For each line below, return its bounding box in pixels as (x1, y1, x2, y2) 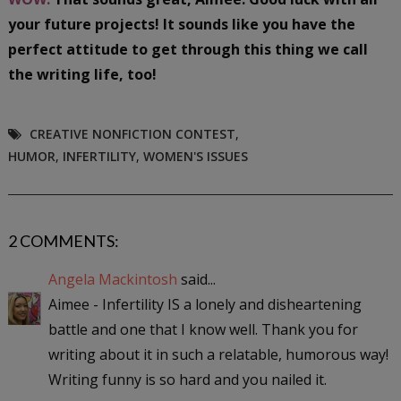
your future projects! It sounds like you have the (7, 13, 355, 34)
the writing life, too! (7, 64, 160, 84)
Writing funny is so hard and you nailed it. (47, 369, 327, 389)
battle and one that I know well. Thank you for (47, 319, 358, 339)
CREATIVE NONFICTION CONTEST (29, 124, 235, 142)
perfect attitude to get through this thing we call (7, 38, 368, 59)
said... (176, 269, 216, 289)
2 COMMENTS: (7, 230, 119, 251)
